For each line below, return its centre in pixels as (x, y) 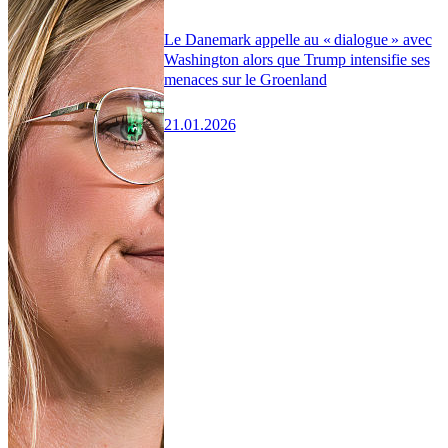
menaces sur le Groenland (245, 79)
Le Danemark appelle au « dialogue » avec (297, 39)
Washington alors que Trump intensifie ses (296, 59)
